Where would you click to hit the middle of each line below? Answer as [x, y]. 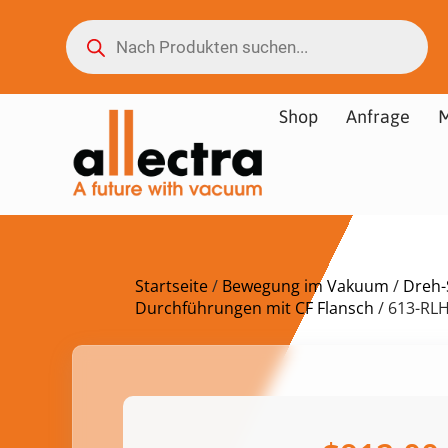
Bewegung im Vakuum [305, 285]
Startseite [171, 285]
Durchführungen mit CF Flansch [254, 307]
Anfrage [377, 116]
